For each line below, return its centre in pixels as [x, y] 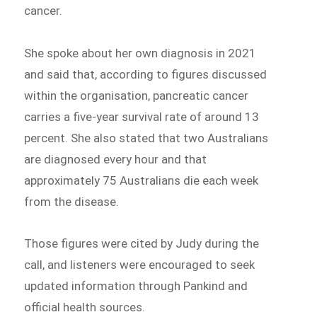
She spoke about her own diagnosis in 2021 [140, 53]
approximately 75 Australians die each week [142, 180]
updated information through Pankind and [136, 286]
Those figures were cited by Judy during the [142, 244]
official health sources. [85, 307]
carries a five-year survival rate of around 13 [142, 116]
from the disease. [72, 201]
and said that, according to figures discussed [146, 74]
